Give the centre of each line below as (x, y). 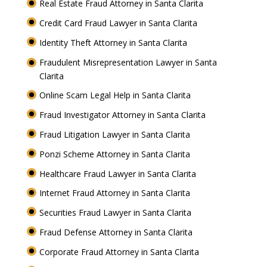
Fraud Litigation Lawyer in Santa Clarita (116, 134)
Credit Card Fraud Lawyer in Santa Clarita (119, 23)
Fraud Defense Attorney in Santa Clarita (117, 232)
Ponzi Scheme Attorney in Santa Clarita (116, 154)
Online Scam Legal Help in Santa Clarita (116, 95)
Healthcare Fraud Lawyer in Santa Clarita (119, 173)
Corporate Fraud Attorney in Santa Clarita (120, 252)
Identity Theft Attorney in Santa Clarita (114, 42)
